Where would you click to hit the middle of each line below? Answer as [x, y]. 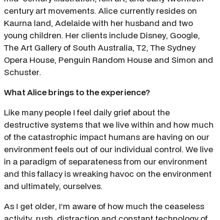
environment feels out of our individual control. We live [109, 149]
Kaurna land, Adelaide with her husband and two [98, 23]
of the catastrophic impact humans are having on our [107, 137]
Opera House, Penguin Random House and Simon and [109, 60]
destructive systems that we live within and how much [109, 125]
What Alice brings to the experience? [78, 92]
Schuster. [23, 72]
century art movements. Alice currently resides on [100, 11]
